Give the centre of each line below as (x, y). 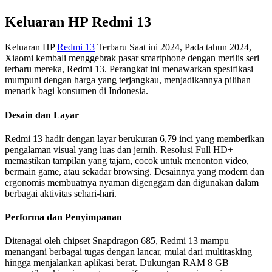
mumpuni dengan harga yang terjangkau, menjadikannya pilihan (128, 80)
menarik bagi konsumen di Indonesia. (76, 91)
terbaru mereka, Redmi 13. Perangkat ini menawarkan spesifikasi (129, 69)
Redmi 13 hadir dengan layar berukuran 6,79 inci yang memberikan (134, 138)
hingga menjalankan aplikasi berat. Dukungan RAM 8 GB (117, 263)
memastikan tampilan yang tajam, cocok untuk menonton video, (127, 160)
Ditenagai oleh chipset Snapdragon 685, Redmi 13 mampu (117, 241)
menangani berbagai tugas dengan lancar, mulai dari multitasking (128, 252)
